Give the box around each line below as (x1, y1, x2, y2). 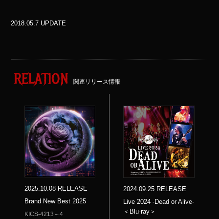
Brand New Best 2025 (24, 197, 86, 205)
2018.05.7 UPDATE (10, 19, 66, 27)
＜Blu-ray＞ (123, 208, 156, 216)
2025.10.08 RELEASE (24, 184, 88, 192)
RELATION (13, 69, 68, 88)
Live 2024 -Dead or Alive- (123, 198, 195, 206)
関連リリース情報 (73, 78, 120, 85)
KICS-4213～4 (24, 210, 63, 217)
